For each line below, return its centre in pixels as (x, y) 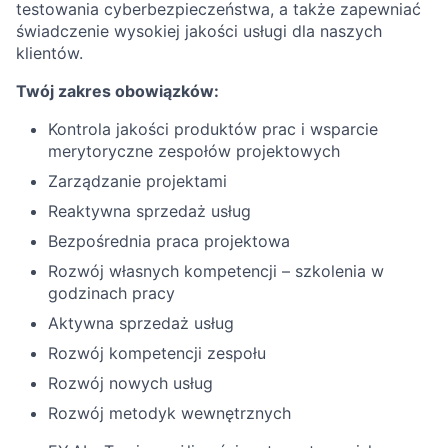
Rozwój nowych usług (130, 383)
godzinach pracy (111, 293)
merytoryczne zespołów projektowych (194, 151)
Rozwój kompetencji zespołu (157, 353)
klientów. (49, 53)
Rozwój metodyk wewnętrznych (169, 413)
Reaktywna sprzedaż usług (149, 211)
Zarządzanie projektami (137, 181)
